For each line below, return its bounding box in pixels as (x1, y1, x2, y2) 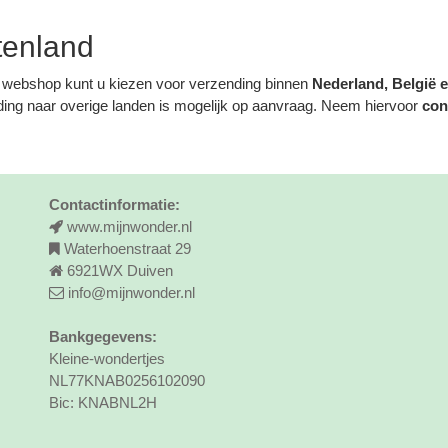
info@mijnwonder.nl (68, 283, 196, 301)
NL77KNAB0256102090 (49, 371, 206, 389)
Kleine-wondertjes (49, 349, 166, 367)
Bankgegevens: (49, 327, 158, 345)
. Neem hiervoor (313, 96, 423, 114)
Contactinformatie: (49, 195, 181, 213)
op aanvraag (232, 96, 314, 114)
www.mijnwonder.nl (67, 217, 193, 235)
